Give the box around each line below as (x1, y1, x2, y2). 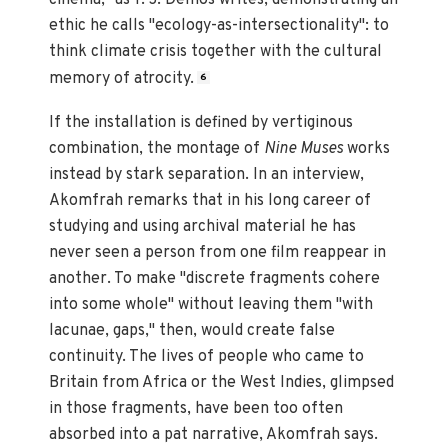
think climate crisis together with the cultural (49, 41, 383, 62)
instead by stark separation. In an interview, (49, 164, 365, 185)
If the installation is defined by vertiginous (49, 112, 354, 133)
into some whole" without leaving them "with (49, 294, 374, 315)
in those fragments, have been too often (49, 398, 344, 419)
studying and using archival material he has (49, 216, 357, 237)
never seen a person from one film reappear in (49, 242, 387, 263)
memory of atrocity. (49, 68, 195, 89)
